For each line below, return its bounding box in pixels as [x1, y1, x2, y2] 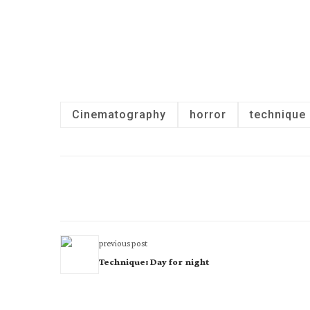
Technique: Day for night [99, 256, 209, 267]
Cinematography [72, 108, 166, 121]
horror [190, 108, 226, 121]
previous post [99, 238, 147, 248]
